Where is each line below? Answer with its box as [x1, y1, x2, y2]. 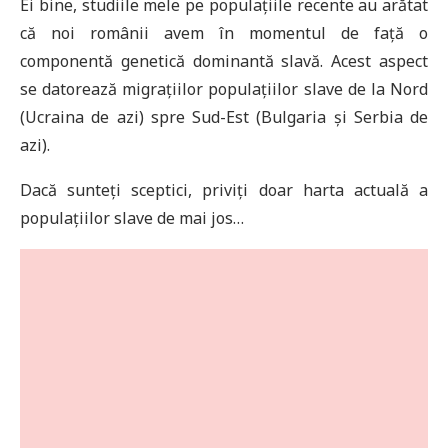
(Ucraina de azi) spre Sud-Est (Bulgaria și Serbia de [20, 106, 428, 129]
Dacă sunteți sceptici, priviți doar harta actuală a [20, 179, 428, 202]
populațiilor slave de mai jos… [20, 207, 244, 230]
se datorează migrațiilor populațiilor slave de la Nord [20, 78, 428, 101]
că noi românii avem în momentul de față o [20, 22, 428, 45]
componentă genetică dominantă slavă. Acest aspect [20, 50, 428, 73]
